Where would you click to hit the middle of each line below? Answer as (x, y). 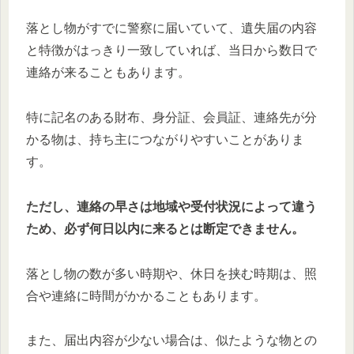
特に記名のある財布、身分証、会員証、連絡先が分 (171, 117)
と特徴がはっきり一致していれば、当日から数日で (171, 51)
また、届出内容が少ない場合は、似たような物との (171, 341)
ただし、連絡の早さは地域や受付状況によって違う (171, 206)
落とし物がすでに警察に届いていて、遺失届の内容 (171, 28)
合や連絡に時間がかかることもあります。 (146, 296)
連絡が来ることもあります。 (108, 73)
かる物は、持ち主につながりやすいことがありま (165, 139)
